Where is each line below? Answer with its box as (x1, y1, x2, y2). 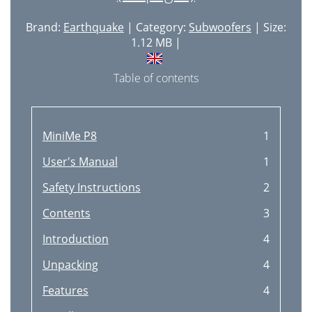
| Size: (251, 19, 286, 35)
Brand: (26, 19, 63, 35)
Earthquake (63, 19, 124, 35)
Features (42, 283, 88, 298)
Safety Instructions (42, 180, 141, 195)
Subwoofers (189, 19, 251, 35)
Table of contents (114, 70, 198, 86)
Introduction (42, 231, 109, 247)
